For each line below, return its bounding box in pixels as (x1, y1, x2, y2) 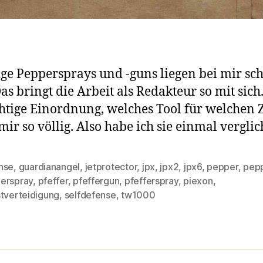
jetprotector (85, 160, 137, 173)
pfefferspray (124, 174, 178, 187)
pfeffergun (73, 174, 120, 187)
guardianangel (18, 160, 80, 173)
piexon (183, 174, 213, 187)
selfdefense (64, 188, 116, 201)
